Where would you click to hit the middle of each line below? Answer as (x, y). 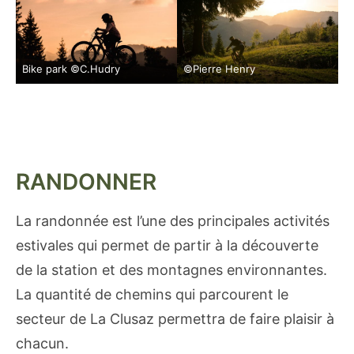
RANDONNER (86, 181)
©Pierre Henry (219, 68)
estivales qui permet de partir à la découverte (167, 245)
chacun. (42, 343)
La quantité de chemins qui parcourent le (152, 294)
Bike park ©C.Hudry (71, 68)
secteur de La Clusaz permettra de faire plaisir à (175, 318)
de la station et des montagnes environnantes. (171, 269)
